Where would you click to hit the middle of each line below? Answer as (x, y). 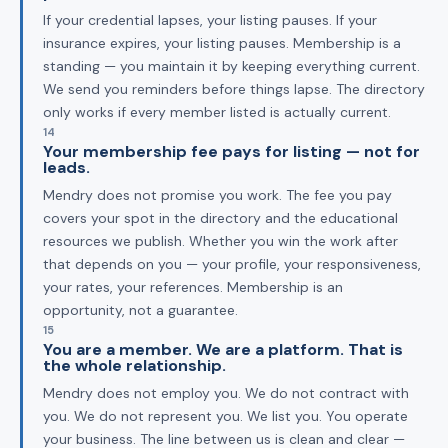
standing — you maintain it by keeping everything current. (231, 65)
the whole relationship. (134, 365)
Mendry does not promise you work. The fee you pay (217, 194)
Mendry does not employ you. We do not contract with (226, 392)
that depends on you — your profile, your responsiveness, (232, 263)
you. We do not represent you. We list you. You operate (225, 415)
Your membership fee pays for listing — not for (231, 151)
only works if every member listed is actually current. (217, 111)
